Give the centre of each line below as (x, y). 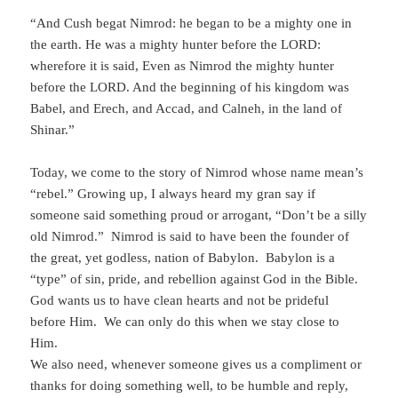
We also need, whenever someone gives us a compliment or (196, 365)
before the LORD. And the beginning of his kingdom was (190, 88)
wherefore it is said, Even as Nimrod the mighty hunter (183, 66)
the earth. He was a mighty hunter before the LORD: (176, 45)
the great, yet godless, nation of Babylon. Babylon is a (183, 258)
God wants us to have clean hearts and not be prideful (180, 301)
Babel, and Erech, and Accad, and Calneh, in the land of (187, 109)
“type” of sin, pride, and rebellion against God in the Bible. (196, 279)
